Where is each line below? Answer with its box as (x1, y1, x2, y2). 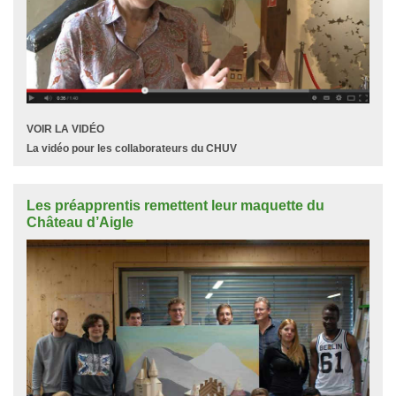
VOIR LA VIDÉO (27, 122, 104, 135)
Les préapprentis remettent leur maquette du (27, 197, 324, 213)
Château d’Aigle (27, 214, 133, 230)
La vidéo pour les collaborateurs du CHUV (27, 141, 237, 155)
